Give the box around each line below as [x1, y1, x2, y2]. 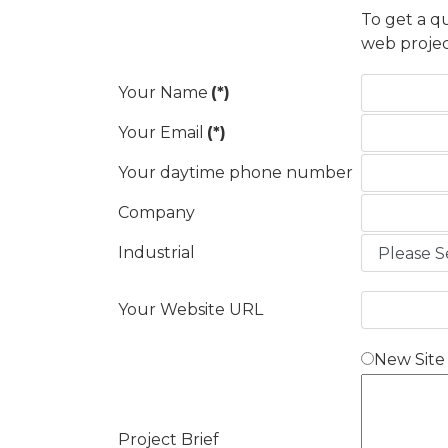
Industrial [118, 243, 195, 262]
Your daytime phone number [118, 163, 353, 182]
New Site [374, 350, 445, 369]
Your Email [118, 123, 204, 142]
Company [118, 203, 195, 222]
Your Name [118, 83, 208, 102]
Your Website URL [118, 300, 263, 319]
